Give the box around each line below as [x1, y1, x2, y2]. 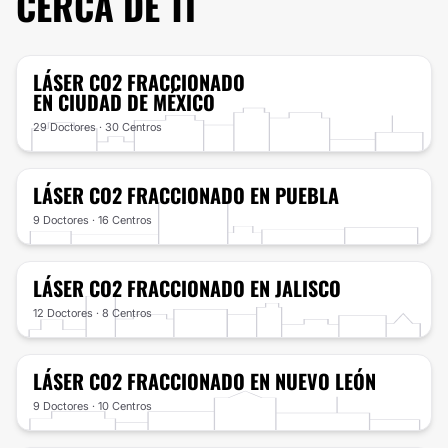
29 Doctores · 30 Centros [33, 119, 162, 134]
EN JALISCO [250, 272, 341, 303]
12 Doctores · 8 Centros [33, 305, 152, 320]
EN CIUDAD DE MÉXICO [33, 86, 215, 117]
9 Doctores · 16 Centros [33, 212, 152, 227]
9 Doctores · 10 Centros [33, 398, 152, 413]
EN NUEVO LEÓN [250, 365, 376, 396]
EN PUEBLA [250, 179, 339, 210]
